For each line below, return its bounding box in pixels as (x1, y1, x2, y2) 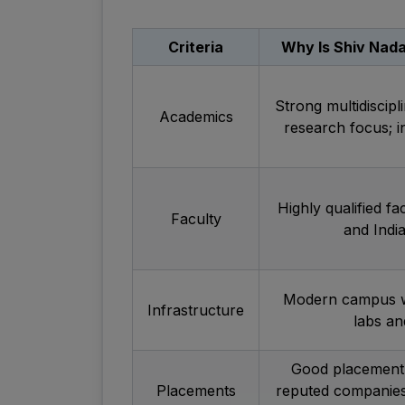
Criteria (168, 38, 223, 57)
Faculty (170, 210, 221, 229)
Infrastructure (147, 301, 244, 320)
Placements (155, 381, 236, 400)
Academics (158, 108, 233, 127)
